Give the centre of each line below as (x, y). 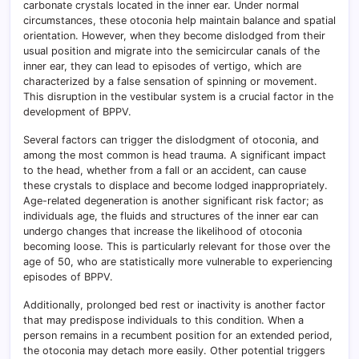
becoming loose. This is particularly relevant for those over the (177, 246)
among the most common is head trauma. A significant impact (175, 155)
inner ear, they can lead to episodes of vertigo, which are (162, 66)
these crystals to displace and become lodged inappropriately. (175, 185)
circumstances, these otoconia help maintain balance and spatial (179, 20)
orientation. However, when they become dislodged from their (174, 35)
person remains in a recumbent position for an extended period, (178, 335)
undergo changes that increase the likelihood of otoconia (163, 231)
